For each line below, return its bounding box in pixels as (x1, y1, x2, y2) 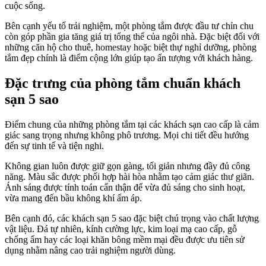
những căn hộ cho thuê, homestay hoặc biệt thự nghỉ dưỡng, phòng (5, 42, 256, 52)
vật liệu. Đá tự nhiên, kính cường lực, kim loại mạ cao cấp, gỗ (5, 223, 237, 234)
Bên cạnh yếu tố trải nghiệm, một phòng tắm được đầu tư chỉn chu (5, 21, 254, 31)
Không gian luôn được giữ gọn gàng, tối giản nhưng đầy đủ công (5, 160, 250, 171)
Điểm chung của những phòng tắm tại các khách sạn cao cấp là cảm (5, 119, 259, 129)
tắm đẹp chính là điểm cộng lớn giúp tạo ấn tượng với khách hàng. (5, 53, 253, 63)
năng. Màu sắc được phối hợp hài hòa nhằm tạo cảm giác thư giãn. (5, 171, 254, 182)
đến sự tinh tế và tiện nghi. (5, 140, 104, 151)
